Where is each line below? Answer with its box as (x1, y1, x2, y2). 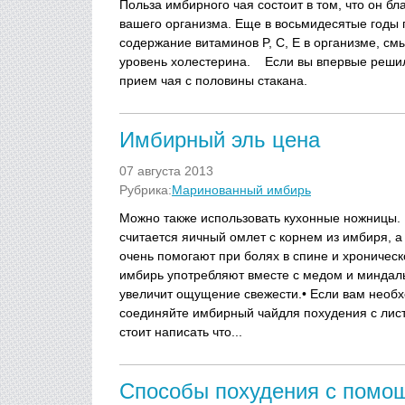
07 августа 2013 (119, 164, 213, 178)
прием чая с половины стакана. (119, 73, 307, 88)
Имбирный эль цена (119, 127, 320, 152)
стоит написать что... (119, 325, 242, 339)
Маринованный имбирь (172, 183, 311, 197)
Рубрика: (119, 183, 172, 197)
